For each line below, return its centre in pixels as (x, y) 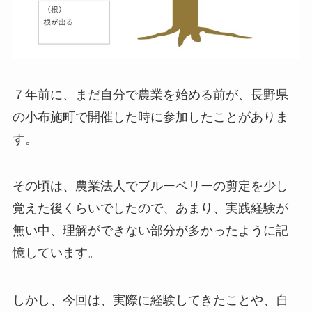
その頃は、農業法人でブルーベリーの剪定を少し (150, 186)
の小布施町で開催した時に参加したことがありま (150, 117)
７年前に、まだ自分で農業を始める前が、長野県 (150, 94)
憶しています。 (56, 253)
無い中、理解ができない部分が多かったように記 (150, 231)
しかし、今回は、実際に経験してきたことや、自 (150, 301)
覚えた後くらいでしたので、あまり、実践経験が (150, 209)
